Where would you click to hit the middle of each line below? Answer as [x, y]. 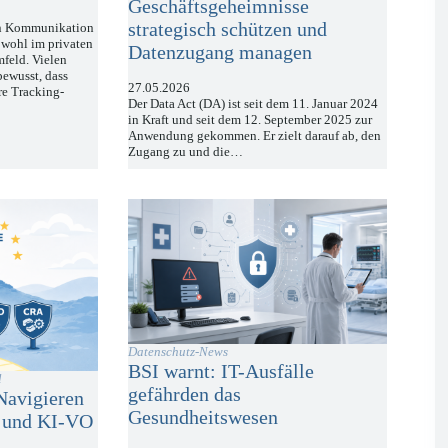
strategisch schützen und [228, 29]
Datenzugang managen [220, 52]
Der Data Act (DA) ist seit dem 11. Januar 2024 [253, 104]
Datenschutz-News [178, 352]
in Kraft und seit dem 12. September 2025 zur [250, 120]
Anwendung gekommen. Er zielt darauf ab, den [255, 136]
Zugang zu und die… [186, 152]
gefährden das [185, 394]
